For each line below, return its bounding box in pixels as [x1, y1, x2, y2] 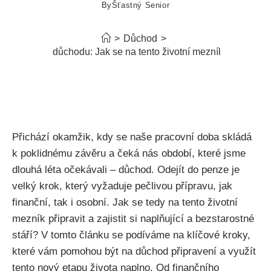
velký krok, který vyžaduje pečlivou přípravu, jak [12, 180, 232, 192]
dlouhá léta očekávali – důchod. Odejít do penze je [12, 163, 240, 175]
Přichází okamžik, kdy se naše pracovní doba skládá [12, 131, 252, 143]
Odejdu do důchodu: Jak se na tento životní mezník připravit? [5, 47, 266, 57]
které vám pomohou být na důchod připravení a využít [12, 245, 256, 257]
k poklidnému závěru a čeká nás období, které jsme [12, 147, 246, 159]
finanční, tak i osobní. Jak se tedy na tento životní [12, 196, 238, 208]
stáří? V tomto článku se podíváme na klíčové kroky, [12, 229, 250, 241]
